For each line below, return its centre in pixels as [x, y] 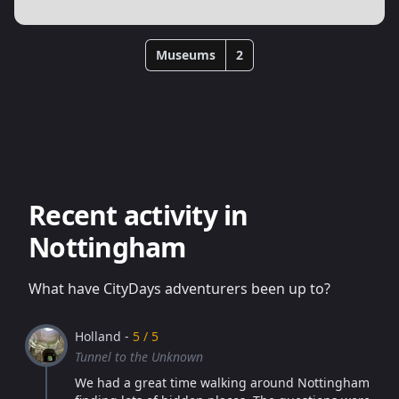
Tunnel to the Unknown [139, 357]
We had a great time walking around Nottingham [222, 383]
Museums [186, 55]
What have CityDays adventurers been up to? [179, 289]
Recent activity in [138, 215]
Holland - [104, 336]
